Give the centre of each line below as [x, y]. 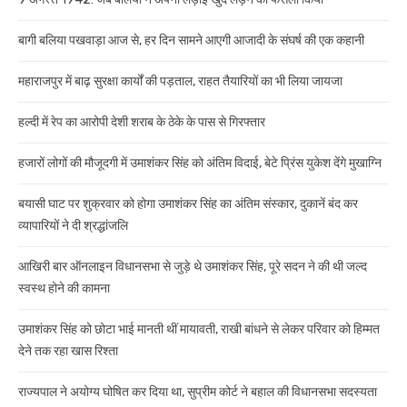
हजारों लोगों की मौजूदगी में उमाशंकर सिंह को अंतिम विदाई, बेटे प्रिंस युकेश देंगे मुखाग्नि [200, 164]
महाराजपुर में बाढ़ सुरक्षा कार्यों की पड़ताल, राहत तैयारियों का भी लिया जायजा [180, 82]
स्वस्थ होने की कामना [64, 289]
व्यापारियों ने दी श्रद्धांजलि [73, 226]
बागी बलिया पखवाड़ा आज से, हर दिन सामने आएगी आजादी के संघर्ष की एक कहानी [191, 41]
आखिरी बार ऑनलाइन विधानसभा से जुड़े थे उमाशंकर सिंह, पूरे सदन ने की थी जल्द [193, 267]
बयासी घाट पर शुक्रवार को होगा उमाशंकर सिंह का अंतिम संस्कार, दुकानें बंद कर [188, 204]
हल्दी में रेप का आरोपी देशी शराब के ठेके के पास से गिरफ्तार [142, 123]
